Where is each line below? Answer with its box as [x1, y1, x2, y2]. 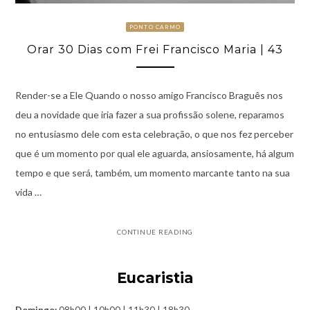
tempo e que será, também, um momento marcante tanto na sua [15, 167, 290, 179]
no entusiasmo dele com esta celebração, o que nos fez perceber [15, 128, 293, 140]
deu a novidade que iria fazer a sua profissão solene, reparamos [15, 109, 284, 121]
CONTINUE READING [117, 228, 193, 237]
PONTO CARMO [129, 23, 181, 30]
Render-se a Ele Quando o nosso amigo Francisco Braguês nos [15, 89, 283, 102]
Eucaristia [117, 269, 193, 287]
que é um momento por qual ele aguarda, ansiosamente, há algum [15, 147, 294, 160]
